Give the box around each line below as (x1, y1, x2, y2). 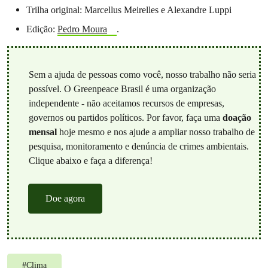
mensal (28, 126, 57, 138)
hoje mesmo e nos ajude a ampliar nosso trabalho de (56, 126, 255, 138)
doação (222, 111, 251, 123)
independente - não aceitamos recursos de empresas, (28, 97, 224, 109)
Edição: (26, 23, 57, 35)
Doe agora (45, 193, 85, 203)
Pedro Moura (57, 23, 107, 35)
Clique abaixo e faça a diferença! (28, 154, 153, 166)
